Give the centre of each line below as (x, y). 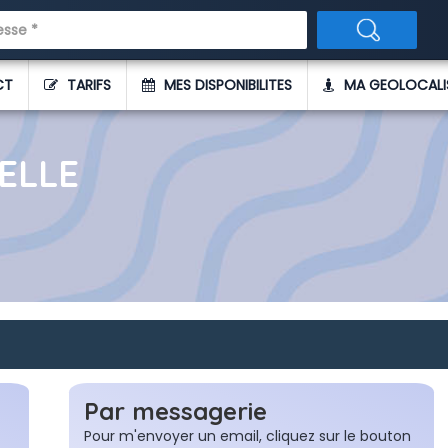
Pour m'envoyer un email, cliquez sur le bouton (247, 436)
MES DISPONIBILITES (225, 85)
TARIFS (86, 85)
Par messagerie (175, 411)
